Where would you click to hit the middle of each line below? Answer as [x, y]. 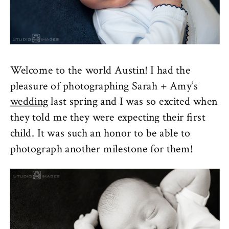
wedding [29, 102]
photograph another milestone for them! [101, 149]
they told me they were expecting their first [108, 117]
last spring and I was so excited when [133, 102]
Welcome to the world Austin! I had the [100, 70]
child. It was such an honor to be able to [100, 133]
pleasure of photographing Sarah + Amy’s [104, 86]
